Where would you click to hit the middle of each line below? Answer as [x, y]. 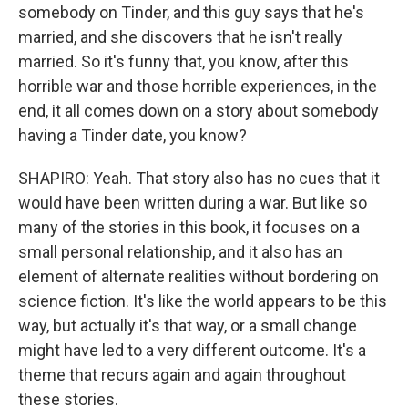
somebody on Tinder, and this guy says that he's [191, 12]
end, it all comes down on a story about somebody [199, 111]
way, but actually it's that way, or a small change [188, 326]
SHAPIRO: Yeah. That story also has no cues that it [199, 178]
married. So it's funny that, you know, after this [184, 61]
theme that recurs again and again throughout [182, 375]
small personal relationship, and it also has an [180, 252]
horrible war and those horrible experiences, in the [198, 86]
